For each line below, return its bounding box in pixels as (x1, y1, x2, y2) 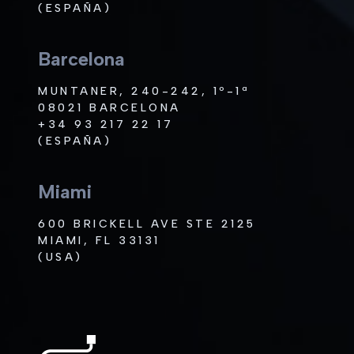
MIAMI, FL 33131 (38, 234, 160, 248)
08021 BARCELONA (38, 101, 181, 115)
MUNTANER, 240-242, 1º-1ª (38, 85, 250, 99)
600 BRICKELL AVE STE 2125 (38, 217, 256, 232)
